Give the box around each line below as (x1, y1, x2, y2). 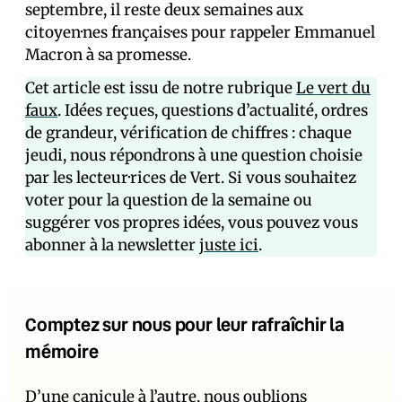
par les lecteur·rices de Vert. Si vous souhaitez (25, 168, 356, 188)
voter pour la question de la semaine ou (25, 190, 312, 210)
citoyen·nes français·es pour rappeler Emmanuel (25, 22, 375, 42)
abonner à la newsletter (25, 235, 199, 255)
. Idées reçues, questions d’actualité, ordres (57, 100, 368, 120)
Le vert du (296, 78, 371, 98)
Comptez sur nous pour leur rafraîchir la (25, 312, 345, 336)
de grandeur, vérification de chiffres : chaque (25, 123, 352, 143)
